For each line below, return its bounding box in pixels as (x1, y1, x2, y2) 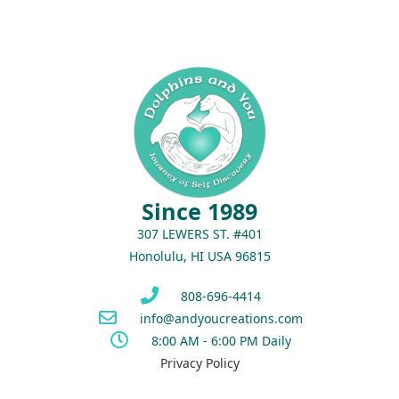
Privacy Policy (159, 354, 240, 371)
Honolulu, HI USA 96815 (128, 247, 271, 265)
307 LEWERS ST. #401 (136, 224, 263, 242)
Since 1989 (142, 195, 257, 226)
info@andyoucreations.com (139, 309, 303, 327)
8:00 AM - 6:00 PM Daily (151, 331, 291, 349)
